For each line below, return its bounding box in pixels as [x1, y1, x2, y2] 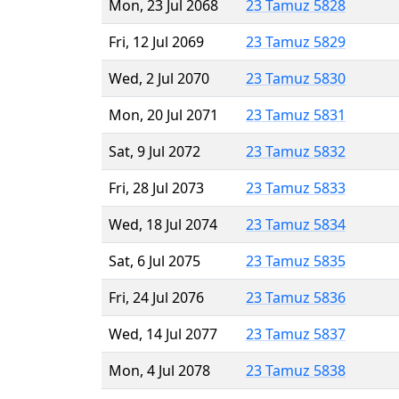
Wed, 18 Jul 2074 [109, 214, 217, 234]
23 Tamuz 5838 [246, 360, 346, 380]
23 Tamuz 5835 [246, 250, 346, 271]
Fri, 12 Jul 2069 [109, 31, 204, 52]
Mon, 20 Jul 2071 [109, 104, 218, 125]
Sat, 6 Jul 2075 [109, 250, 200, 271]
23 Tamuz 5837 [246, 323, 346, 344]
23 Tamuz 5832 [246, 141, 346, 161]
